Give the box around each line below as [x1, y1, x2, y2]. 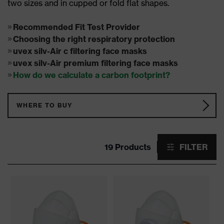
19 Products [104, 142, 151, 152]
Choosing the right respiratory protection [13, 34, 175, 44]
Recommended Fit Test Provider [13, 22, 140, 32]
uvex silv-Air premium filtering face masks [13, 58, 178, 68]
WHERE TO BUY [16, 101, 72, 109]
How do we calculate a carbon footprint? [13, 70, 170, 80]
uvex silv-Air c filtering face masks [13, 46, 147, 56]
